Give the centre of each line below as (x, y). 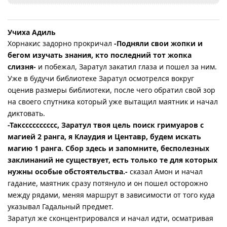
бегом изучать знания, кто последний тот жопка (100, 55)
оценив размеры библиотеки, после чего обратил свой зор (111, 90)
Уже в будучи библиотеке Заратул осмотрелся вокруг (101, 78)
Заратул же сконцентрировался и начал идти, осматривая (110, 218)
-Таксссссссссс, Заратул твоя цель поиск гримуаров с (106, 125)
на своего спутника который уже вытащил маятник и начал (113, 101)
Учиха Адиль (32, 32)
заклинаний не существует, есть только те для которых (112, 160)
